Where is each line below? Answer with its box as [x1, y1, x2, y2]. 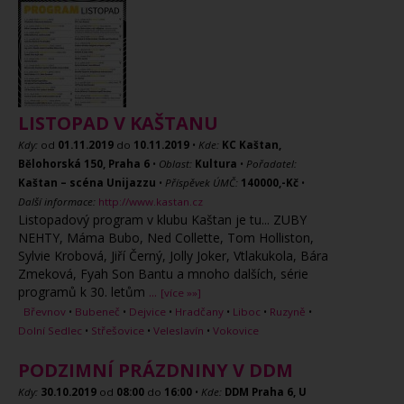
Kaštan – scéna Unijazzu [18, 176, 156, 189]
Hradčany [175, 305, 224, 318]
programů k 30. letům [18, 283, 149, 300]
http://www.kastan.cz [98, 195, 203, 208]
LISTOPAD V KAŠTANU [18, 111, 218, 135]
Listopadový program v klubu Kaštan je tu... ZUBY [18, 211, 307, 228]
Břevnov [23, 305, 66, 318]
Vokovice [213, 324, 259, 337]
